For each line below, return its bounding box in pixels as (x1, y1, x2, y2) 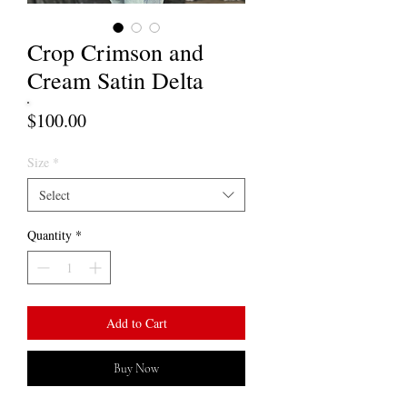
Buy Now (114, 361, 159, 377)
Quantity (27, 226, 72, 244)
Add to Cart (105, 314, 167, 333)
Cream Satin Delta (27, 65, 203, 96)
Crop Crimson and (27, 36, 203, 68)
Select (39, 186, 70, 204)
